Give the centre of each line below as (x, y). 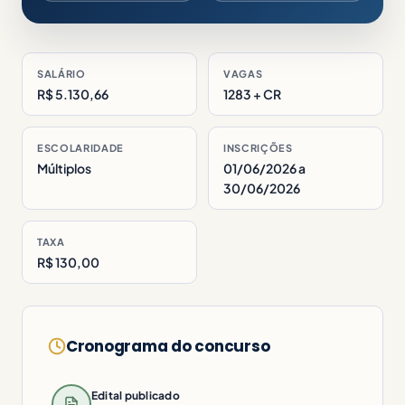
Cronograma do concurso (168, 346)
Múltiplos (64, 168)
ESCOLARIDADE (80, 147)
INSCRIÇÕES (258, 147)
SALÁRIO (61, 73)
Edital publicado (136, 395)
